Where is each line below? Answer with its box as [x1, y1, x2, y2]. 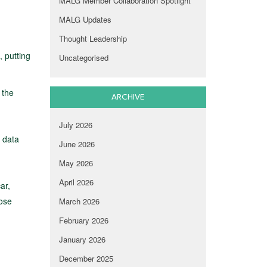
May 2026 [58, 157, 93, 169]
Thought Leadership [58, 33, 127, 45]
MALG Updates [58, 14, 111, 26]
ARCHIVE [111, 93, 145, 102]
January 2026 [58, 234, 105, 246]
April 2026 [58, 176, 94, 188]
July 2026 [58, 119, 92, 131]
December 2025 [58, 253, 113, 265]
